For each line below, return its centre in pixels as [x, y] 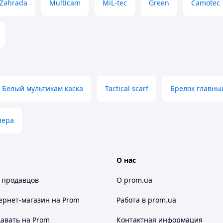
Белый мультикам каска [43, 88]
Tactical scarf [127, 88]
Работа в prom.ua [146, 200]
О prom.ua [134, 180]
